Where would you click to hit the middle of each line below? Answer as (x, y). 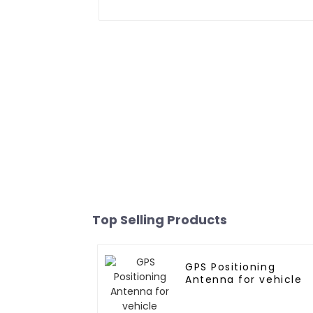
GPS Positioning (231, 267)
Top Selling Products (160, 220)
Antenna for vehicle (244, 280)
